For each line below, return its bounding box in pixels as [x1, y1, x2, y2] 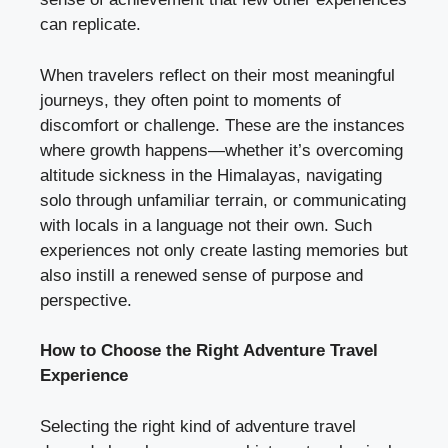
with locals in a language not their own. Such [40, 215, 372, 235]
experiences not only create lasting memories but [40, 240, 408, 260]
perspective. [40, 290, 132, 310]
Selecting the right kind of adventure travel [40, 416, 356, 436]
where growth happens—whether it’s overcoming [40, 140, 403, 160]
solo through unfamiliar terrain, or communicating [40, 190, 406, 210]
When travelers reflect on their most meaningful [40, 65, 395, 85]
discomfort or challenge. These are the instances [40, 115, 405, 135]
